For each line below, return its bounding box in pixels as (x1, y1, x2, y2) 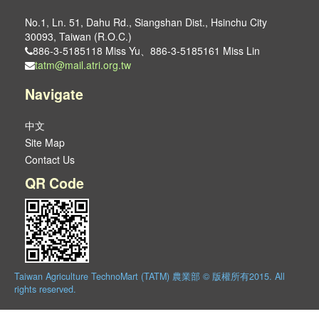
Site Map (25, 135, 65, 150)
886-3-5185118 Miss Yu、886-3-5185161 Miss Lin (33, 43, 260, 58)
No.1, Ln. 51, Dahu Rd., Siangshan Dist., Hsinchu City (25, 15, 267, 29)
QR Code (25, 173, 84, 193)
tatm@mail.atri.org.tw (35, 58, 131, 72)
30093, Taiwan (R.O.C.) (25, 29, 132, 43)
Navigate (25, 84, 83, 104)
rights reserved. (14, 283, 76, 296)
